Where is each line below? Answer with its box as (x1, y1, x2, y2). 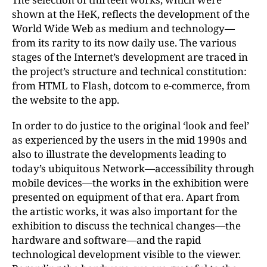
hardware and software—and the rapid (12, 232, 201, 247)
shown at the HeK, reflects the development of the (12, 7, 250, 21)
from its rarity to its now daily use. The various (12, 35, 237, 49)
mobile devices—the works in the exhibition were (12, 175, 249, 190)
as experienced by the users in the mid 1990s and (12, 132, 247, 147)
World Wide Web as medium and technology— (12, 21, 235, 35)
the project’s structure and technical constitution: (12, 64, 247, 78)
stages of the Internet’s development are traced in (12, 49, 248, 64)
